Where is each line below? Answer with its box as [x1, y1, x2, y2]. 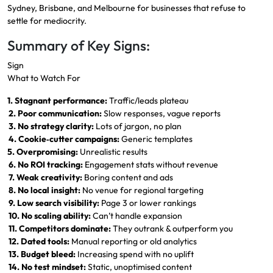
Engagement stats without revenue [83, 159, 218, 171]
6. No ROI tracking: [7, 159, 83, 171]
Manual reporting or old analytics [69, 236, 197, 247]
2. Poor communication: [7, 108, 102, 119]
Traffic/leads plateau [107, 95, 188, 107]
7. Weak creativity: [7, 172, 82, 183]
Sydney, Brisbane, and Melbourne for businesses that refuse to [7, 2, 246, 14]
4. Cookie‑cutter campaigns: [7, 133, 119, 145]
